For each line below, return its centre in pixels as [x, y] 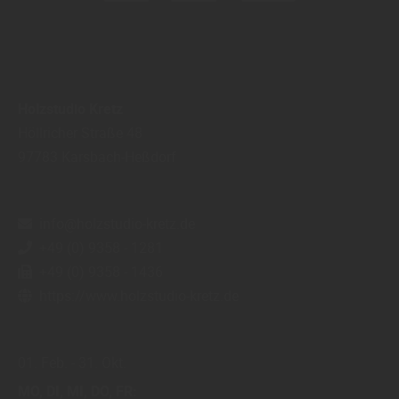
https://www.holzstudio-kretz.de [139, 295]
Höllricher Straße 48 [80, 132]
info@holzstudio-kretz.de [117, 223]
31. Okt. [102, 362]
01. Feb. [43, 362]
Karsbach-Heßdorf [119, 156]
